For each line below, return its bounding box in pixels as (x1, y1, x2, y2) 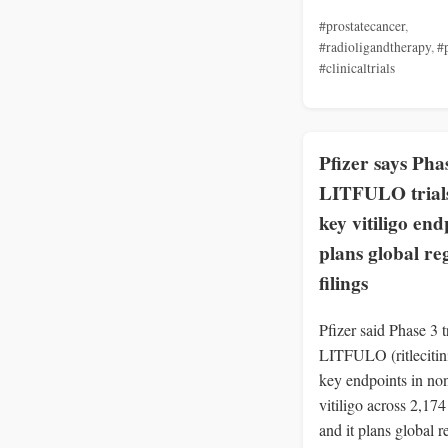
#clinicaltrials (319, 58, 395, 77)
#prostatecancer (319, 16, 405, 35)
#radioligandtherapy (319, 37, 431, 56)
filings (319, 269, 368, 298)
